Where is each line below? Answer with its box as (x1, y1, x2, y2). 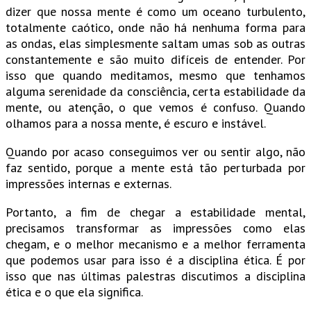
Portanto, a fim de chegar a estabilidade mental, (6, 204, 305, 221)
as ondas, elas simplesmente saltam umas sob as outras (6, 35, 305, 52)
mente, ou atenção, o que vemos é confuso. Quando (6, 99, 305, 116)
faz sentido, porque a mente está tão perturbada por (6, 160, 305, 176)
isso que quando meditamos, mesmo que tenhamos (6, 67, 305, 84)
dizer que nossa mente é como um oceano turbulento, (6, 3, 305, 20)
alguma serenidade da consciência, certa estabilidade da (6, 83, 305, 100)
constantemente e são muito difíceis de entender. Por (6, 51, 305, 68)
